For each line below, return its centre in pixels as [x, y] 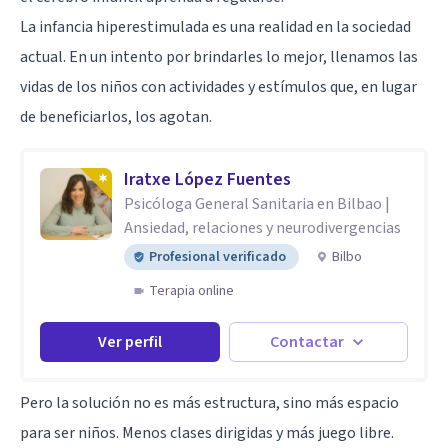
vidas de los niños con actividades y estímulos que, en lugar [218, 86]
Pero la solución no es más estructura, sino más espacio [209, 402]
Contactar [307, 341]
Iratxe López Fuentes [207, 179]
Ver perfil [129, 341]
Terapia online [191, 290]
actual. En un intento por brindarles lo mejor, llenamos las [219, 56]
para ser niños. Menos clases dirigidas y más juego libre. [207, 432]
